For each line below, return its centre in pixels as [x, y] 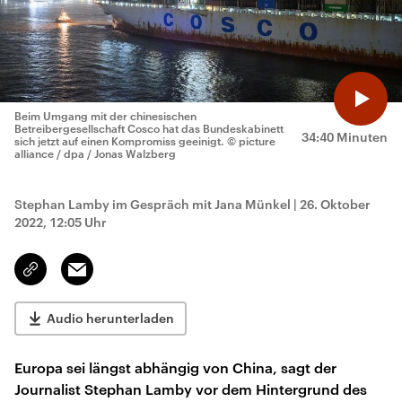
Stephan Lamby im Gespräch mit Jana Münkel [153, 204]
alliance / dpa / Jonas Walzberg [95, 153]
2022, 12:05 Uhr [61, 222]
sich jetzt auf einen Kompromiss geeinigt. [121, 141]
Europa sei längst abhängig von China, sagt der [175, 367]
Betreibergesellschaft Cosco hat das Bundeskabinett [149, 128]
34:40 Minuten [345, 137]
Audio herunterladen [110, 318]
